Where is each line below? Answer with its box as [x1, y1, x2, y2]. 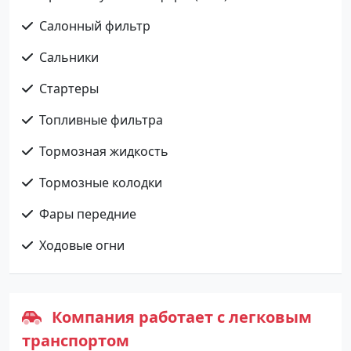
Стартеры [39, 79, 99, 97]
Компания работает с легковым [48, 306, 312, 327]
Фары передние [39, 204, 136, 223]
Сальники [39, 48, 99, 66]
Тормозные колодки [39, 173, 162, 191]
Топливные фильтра [39, 110, 163, 128]
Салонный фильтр [39, 16, 150, 34]
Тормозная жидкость [39, 142, 168, 160]
